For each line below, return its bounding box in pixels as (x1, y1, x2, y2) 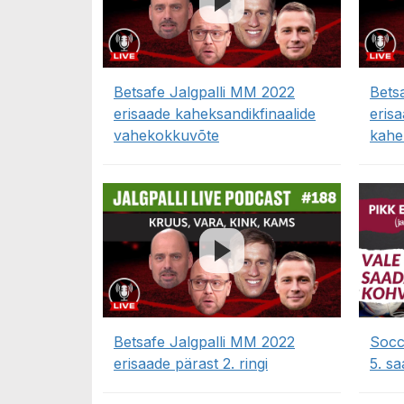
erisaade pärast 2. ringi (114, 353, 268, 372)
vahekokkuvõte (114, 126, 219, 145)
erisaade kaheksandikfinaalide (114, 105, 316, 124)
